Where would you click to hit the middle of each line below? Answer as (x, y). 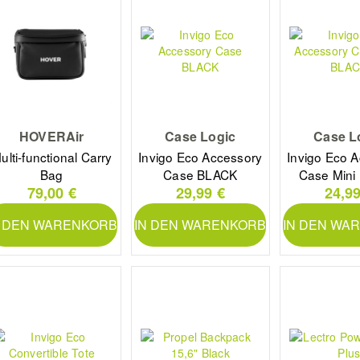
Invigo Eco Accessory (200, 157)
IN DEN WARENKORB (200, 224)
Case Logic (200, 136)
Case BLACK (200, 175)
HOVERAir (52, 136)
